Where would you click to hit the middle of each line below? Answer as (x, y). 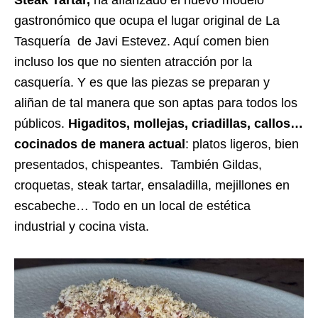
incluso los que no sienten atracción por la (133, 62)
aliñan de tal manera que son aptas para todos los (156, 103)
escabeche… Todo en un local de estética (132, 206)
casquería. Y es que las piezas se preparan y (142, 83)
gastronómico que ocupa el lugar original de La (147, 21)
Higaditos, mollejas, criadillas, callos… (186, 124)
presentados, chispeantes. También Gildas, (138, 165)
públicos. (41, 124)
